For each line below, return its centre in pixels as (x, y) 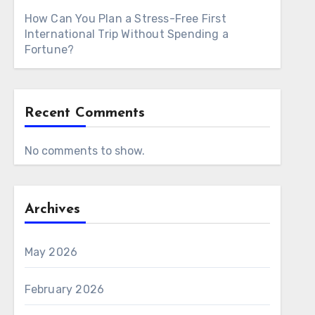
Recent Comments (84, 113)
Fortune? (49, 50)
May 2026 (51, 252)
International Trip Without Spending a (127, 34)
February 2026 (64, 289)
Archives (52, 210)
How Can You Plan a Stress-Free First (125, 19)
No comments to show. (84, 151)
